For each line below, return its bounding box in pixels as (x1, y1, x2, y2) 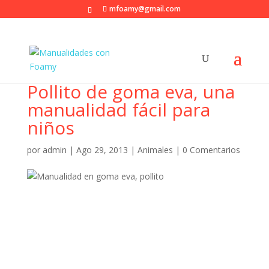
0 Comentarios (182, 144, 240, 156)
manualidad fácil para (26, 97, 210, 122)
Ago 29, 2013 (76, 144, 128, 156)
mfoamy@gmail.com (109, 4, 181, 14)
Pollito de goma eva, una (26, 79, 235, 104)
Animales (137, 144, 173, 156)
